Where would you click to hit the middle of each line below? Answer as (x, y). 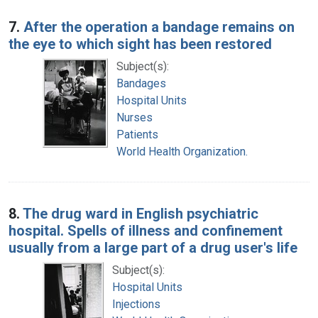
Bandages (141, 83)
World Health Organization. (182, 151)
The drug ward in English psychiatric (141, 213)
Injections (136, 304)
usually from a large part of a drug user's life (153, 247)
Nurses (135, 117)
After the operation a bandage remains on (159, 27)
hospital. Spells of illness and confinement (146, 230)
